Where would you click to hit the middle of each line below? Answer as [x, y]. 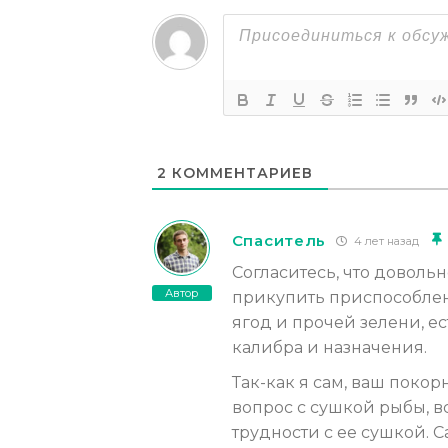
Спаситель [279, 240]
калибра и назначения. [329, 348]
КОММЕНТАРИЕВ [239, 173]
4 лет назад [385, 240]
